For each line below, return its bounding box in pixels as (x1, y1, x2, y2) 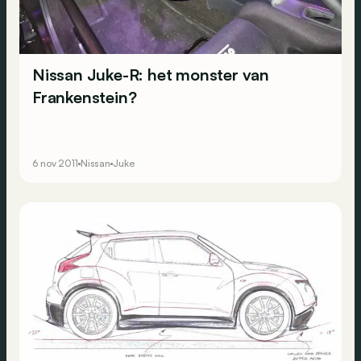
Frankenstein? (32, 87, 137, 108)
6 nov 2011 (32, 157, 78, 170)
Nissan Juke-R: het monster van (32, 64, 269, 85)
